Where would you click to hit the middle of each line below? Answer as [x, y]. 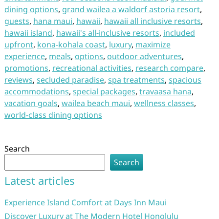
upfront [19, 44]
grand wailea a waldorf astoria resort [131, 9]
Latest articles [39, 180]
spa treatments [136, 80]
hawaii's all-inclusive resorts [108, 33]
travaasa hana [165, 91]
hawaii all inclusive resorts [152, 21]
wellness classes [164, 103]
